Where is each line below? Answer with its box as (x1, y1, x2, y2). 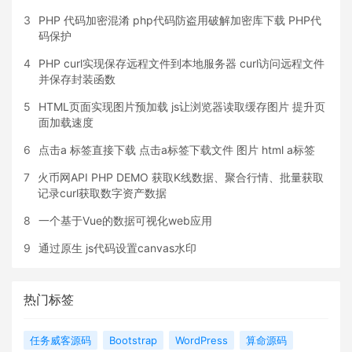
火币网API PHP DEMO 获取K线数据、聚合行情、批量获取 (38, 170, 324, 184)
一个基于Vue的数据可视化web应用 (38, 213, 212, 227)
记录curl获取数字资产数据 (38, 185, 167, 200)
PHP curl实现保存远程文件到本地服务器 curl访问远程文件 (38, 56, 324, 70)
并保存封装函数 (38, 71, 115, 86)
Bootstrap (109, 333, 157, 346)
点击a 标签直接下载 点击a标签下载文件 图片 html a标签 (38, 142, 315, 156)
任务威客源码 (30, 333, 91, 346)
